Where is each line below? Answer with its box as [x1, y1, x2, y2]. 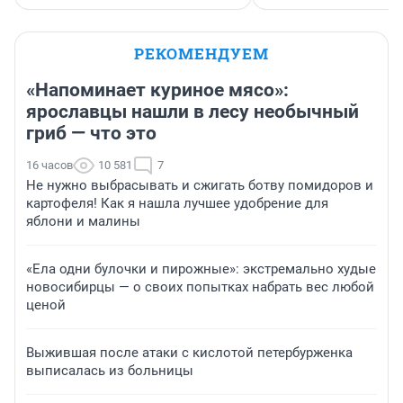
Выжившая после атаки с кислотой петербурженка [26, 344, 353, 361]
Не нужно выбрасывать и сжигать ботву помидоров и [26, 176, 373, 193]
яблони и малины [26, 212, 140, 229]
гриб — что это [26, 121, 157, 144]
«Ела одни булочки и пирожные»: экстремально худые [26, 260, 376, 277]
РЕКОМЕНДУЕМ [134, 42, 269, 64]
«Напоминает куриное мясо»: [26, 78, 289, 101]
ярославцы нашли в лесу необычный [26, 100, 359, 122]
